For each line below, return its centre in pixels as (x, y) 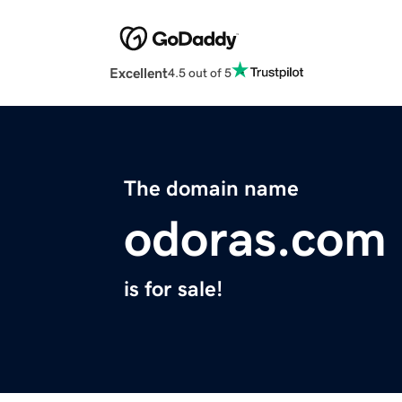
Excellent (139, 73)
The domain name (211, 189)
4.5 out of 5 (200, 72)
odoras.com (255, 239)
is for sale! (173, 289)
